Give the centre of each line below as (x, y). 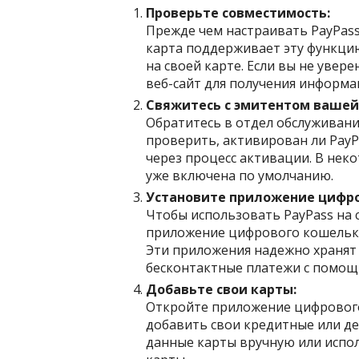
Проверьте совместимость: (238, 12)
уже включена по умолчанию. (240, 175)
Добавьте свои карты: (221, 289)
